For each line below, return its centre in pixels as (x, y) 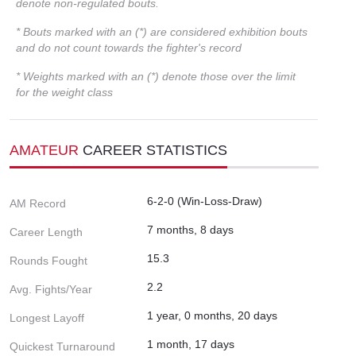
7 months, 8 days (190, 229)
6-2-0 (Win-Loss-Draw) (205, 201)
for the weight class (64, 92)
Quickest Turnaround (62, 346)
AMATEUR (46, 150)
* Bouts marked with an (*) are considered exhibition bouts (162, 31)
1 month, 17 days (191, 344)
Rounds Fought (48, 260)
